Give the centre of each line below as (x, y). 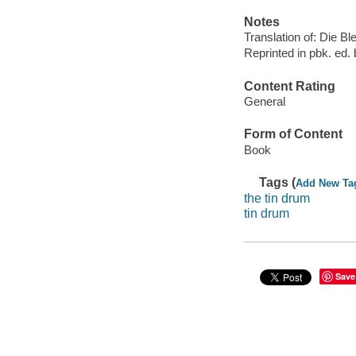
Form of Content (293, 134)
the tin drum (277, 198)
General (264, 102)
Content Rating (289, 86)
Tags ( (278, 183)
